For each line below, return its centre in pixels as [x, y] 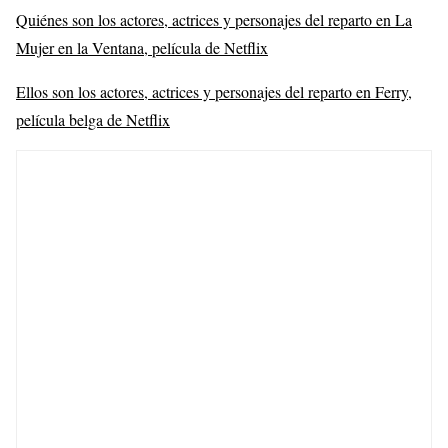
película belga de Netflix [93, 119]
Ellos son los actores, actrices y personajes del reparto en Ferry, [214, 91]
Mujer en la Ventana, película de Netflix [142, 47]
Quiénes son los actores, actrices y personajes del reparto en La [214, 19]
